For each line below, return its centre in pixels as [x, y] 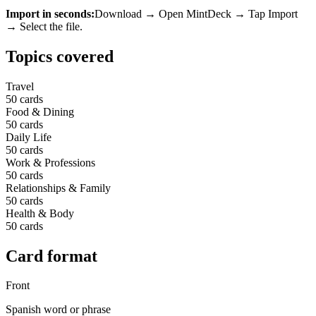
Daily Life [29, 137]
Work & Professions [50, 162]
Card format [51, 256]
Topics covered [60, 56]
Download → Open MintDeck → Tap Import [196, 13]
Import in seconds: [50, 13]
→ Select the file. [44, 26]
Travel [20, 86]
